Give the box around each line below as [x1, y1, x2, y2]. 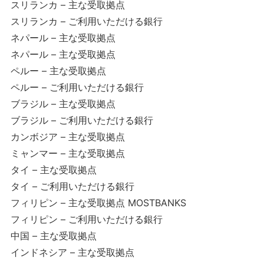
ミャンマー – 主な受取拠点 [10, 147, 125, 159]
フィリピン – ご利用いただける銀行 [10, 213, 163, 225]
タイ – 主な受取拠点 [10, 164, 97, 176]
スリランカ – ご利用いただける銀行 [10, 15, 163, 27]
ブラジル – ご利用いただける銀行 [10, 114, 153, 126]
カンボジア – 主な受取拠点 [10, 131, 125, 143]
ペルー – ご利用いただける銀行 [10, 81, 144, 93]
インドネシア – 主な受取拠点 [10, 246, 134, 258]
